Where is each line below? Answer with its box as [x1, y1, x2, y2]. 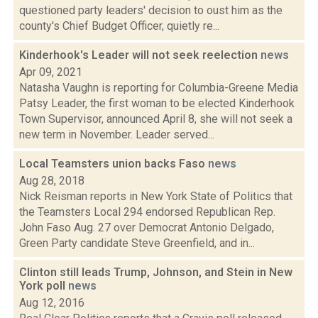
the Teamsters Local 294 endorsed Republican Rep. [19, 205, 275, 219]
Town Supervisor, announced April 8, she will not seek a [19, 112, 292, 126]
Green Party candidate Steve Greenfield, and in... [19, 236, 255, 250]
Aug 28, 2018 [19, 174, 84, 187]
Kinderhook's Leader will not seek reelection [19, 48, 261, 62]
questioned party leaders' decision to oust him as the [19, 4, 283, 17]
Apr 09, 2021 [19, 65, 82, 79]
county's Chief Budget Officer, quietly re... [19, 19, 219, 33]
